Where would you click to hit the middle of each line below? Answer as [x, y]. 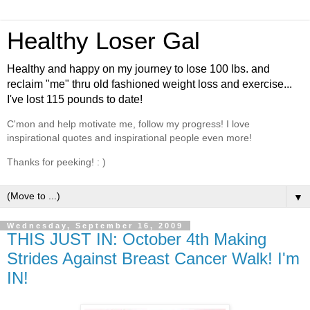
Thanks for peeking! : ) [56, 162]
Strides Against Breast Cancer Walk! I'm [153, 259]
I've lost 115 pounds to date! [75, 99]
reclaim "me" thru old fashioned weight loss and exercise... [149, 84]
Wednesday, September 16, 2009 [95, 226]
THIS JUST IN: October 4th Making [137, 239]
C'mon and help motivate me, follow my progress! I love [128, 124]
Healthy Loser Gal [103, 41]
